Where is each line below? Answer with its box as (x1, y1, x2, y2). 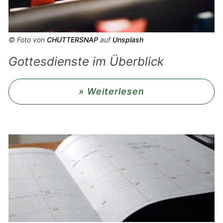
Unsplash (112, 35, 143, 44)
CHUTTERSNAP (47, 35, 98, 44)
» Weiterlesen (79, 86, 144, 97)
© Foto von (8, 35, 47, 44)
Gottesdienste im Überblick (8, 54, 164, 69)
